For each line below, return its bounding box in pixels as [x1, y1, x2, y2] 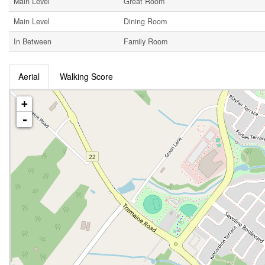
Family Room [124, 36, 167, 47]
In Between [14, 36, 51, 47]
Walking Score [60, 70, 113, 82]
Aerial [18, 70, 40, 82]
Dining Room [124, 16, 167, 27]
